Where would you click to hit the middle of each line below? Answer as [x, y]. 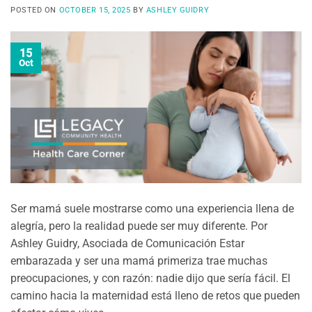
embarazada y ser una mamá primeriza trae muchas [139, 260]
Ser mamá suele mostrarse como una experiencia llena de [152, 208]
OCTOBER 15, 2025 [95, 10]
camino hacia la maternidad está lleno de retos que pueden [155, 295]
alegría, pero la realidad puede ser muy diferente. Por [139, 226]
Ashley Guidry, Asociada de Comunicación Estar [127, 243]
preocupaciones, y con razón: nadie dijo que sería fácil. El [150, 278]
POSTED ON [35, 10]
